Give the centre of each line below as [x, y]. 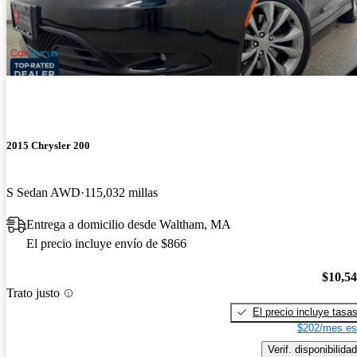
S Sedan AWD [43, 193]
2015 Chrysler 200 [48, 145]
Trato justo [33, 293]
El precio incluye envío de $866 [106, 244]
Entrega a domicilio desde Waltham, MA [129, 225]
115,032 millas [121, 193]
